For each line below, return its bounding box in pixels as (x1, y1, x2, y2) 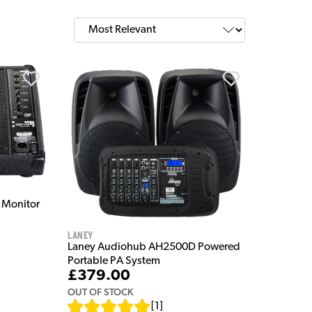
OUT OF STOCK (68, 286, 134, 297)
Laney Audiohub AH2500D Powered (68, 241, 241, 253)
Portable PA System (68, 255, 161, 267)
